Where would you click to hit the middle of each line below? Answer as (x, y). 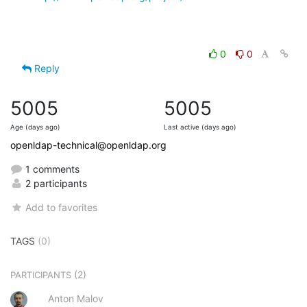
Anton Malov (76, 298)
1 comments (51, 169)
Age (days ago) (35, 127)
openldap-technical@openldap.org (88, 145)
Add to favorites (62, 207)
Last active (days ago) (200, 127)
